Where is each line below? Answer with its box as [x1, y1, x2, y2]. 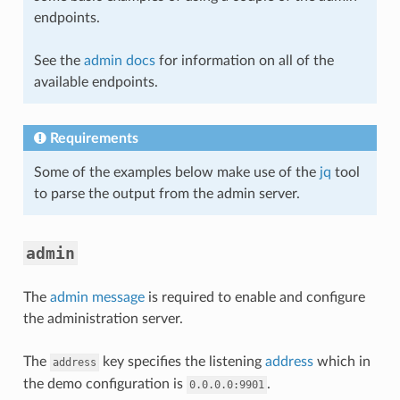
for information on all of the [154, 53, 334, 68]
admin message [49, 289, 145, 304]
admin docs [83, 53, 155, 68]
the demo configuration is [22, 376, 187, 391]
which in [312, 354, 371, 369]
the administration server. [22, 311, 183, 326]
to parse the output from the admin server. [33, 186, 300, 201]
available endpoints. [33, 74, 158, 89]
